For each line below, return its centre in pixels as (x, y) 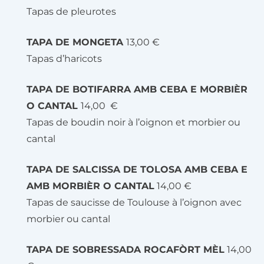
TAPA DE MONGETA (76, 42)
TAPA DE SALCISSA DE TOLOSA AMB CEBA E (137, 169)
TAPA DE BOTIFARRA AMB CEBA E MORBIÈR (137, 89)
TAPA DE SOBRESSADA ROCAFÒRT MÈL (126, 250)
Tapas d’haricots (64, 59)
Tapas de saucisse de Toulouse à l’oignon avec (134, 202)
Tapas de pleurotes (71, 11)
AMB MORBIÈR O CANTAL (90, 186)
